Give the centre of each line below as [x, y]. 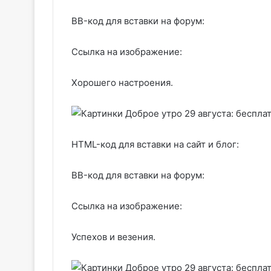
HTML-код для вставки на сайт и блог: [155, 144]
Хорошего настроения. [122, 83]
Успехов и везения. [113, 237]
